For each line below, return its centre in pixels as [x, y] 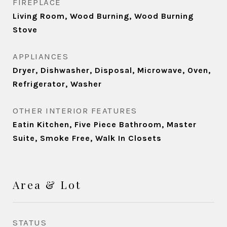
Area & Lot [47, 184]
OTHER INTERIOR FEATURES [75, 110]
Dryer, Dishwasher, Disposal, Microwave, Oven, [112, 70]
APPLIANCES [41, 56]
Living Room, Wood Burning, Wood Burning [103, 16]
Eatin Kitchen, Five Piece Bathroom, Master [105, 124]
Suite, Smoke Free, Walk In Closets [87, 138]
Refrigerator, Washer [57, 84]
